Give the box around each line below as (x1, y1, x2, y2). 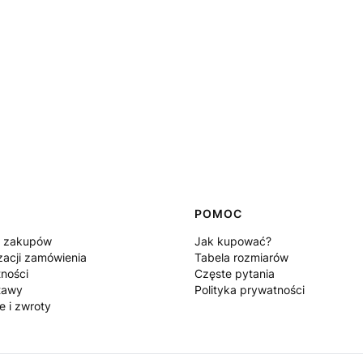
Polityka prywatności (194, 282, 305, 297)
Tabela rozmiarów (194, 250, 288, 264)
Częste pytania (194, 266, 275, 280)
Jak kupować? (194, 233, 271, 248)
